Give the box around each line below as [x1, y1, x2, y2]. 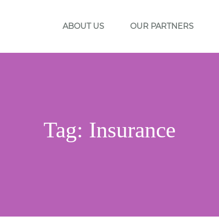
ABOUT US [63, 22, 104, 31]
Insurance [89, 117, 175, 142]
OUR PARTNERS [130, 22, 194, 31]
